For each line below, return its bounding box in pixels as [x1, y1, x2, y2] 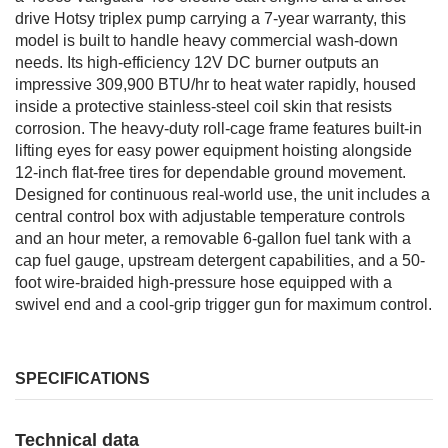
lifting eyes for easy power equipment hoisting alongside [15, 142, 412, 159]
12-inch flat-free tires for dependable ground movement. [15, 164, 406, 181]
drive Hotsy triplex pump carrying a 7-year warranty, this [15, 10, 406, 27]
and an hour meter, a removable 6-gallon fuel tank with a [15, 230, 411, 247]
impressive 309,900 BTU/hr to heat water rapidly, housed [15, 76, 416, 93]
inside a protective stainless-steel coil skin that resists [15, 98, 392, 115]
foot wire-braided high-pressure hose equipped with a [15, 274, 392, 291]
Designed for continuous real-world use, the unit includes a [15, 186, 430, 203]
